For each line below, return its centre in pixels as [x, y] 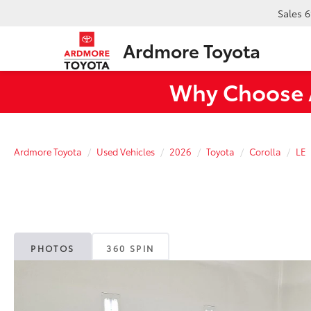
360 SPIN [131, 248]
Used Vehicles [126, 151]
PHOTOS [53, 248]
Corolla [265, 151]
